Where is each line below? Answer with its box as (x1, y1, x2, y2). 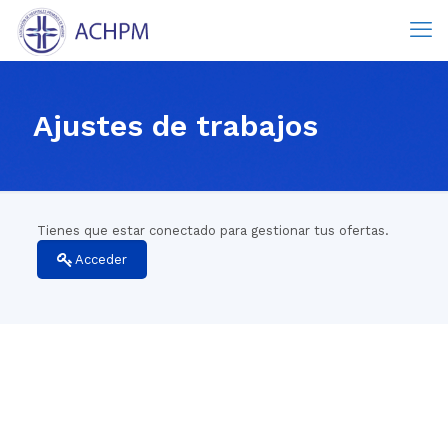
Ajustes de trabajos (33, 108, 318, 143)
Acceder (74, 252, 127, 267)
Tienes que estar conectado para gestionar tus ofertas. (36, 223, 389, 238)
